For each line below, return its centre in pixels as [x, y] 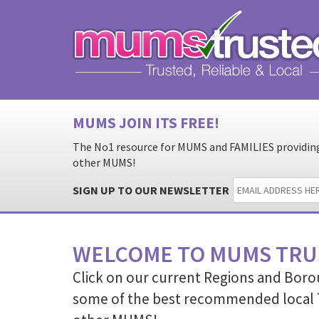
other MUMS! [104, 162]
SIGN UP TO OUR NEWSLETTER [151, 190]
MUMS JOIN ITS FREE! [146, 123]
